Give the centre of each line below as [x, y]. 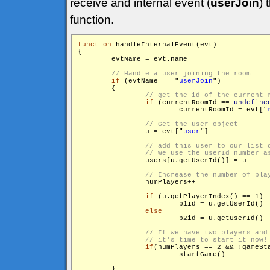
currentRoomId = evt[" [223, 110]
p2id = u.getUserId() [111, 218]
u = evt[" [130, 131]
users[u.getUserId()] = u [162, 160]
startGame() [111, 254]
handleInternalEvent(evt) [164, 45]
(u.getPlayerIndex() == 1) [209, 196]
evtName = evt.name [133, 59]
